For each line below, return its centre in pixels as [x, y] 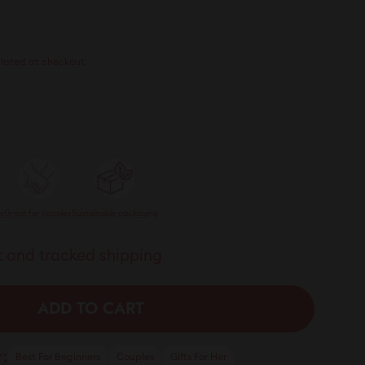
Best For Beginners [58, 357]
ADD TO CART [90, 309]
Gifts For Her [198, 357]
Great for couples [38, 213]
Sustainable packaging [115, 213]
